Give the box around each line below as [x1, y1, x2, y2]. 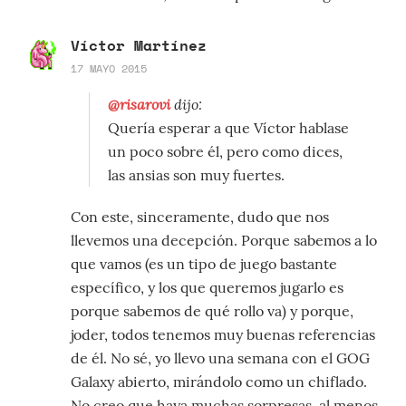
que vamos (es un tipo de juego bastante [71, 255, 337, 274]
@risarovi [108, 94, 170, 114]
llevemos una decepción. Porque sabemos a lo [71, 231, 377, 250]
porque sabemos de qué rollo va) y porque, [71, 302, 353, 321]
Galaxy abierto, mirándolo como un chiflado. [71, 372, 367, 391]
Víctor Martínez [71, 34, 207, 57]
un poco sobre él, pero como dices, [108, 142, 343, 161]
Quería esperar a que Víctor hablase [108, 119, 349, 138]
